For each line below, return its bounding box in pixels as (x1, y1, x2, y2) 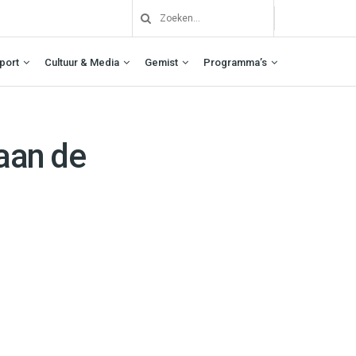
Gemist (145, 56, 178, 68)
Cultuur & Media (44, 56, 119, 68)
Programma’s (203, 56, 267, 68)
